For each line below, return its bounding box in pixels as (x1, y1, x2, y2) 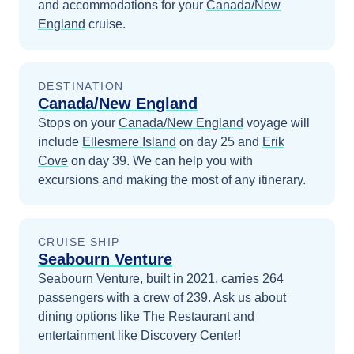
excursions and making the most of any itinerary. (38, 172, 306, 186)
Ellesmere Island (82, 134, 176, 149)
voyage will (243, 115, 310, 130)
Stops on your (38, 115, 119, 130)
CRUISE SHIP (38, 235, 120, 248)
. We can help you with (126, 153, 253, 168)
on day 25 (176, 134, 235, 149)
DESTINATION (38, 79, 124, 92)
